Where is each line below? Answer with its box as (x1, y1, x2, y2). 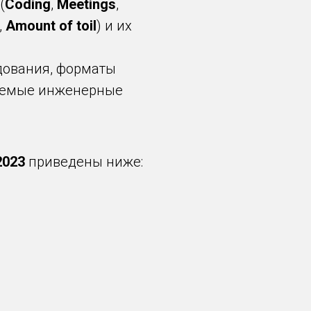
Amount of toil (6, 17, 96, 34)
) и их (96, 17, 132, 34)
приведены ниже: (25, 153, 143, 170)
